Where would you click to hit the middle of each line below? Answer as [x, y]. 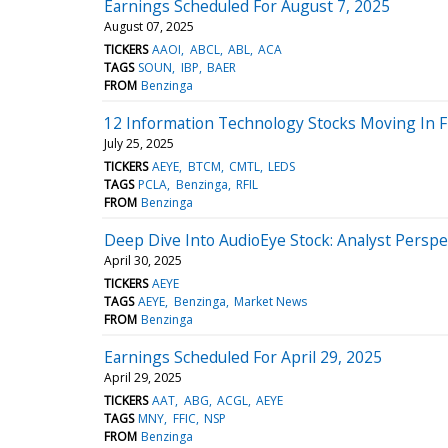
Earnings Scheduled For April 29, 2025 [243, 356]
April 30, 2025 [143, 260]
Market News [270, 301]
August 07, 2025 [149, 26]
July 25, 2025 [139, 143]
